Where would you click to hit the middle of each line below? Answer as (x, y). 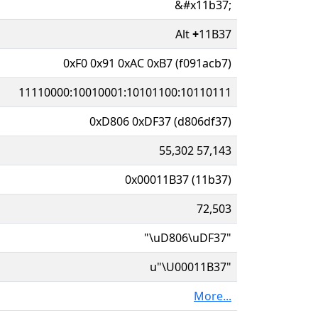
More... (213, 296)
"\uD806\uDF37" (188, 237)
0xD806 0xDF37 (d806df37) (160, 121)
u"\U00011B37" (191, 267)
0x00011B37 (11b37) (178, 179)
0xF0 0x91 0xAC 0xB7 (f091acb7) (147, 63)
